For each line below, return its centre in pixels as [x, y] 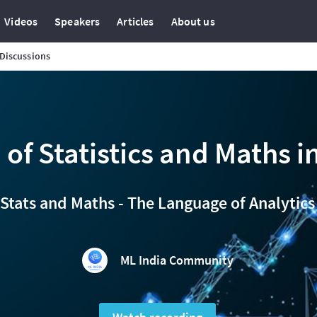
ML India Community [177, 260]
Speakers [77, 21]
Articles [136, 21]
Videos [21, 21]
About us [193, 21]
